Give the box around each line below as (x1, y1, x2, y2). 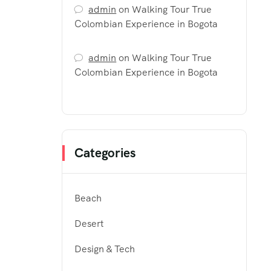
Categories (74, 145, 135, 162)
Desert (74, 217, 103, 230)
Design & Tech (74, 243, 135, 256)
